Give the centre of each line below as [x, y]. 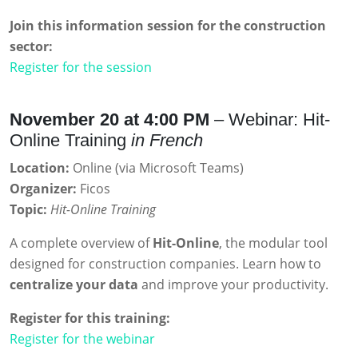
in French [167, 141]
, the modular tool [273, 243]
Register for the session [81, 68]
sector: [31, 47]
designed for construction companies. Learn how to [165, 264]
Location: [40, 168]
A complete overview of [81, 243]
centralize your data [74, 285]
